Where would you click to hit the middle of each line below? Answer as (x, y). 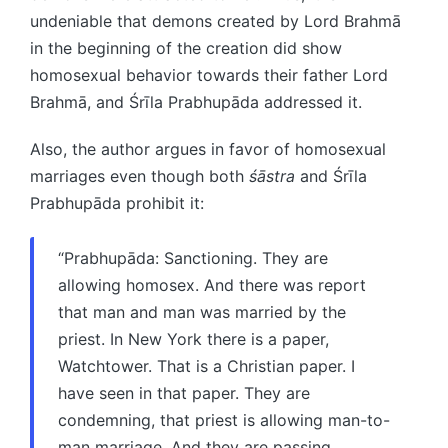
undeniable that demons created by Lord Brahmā (215, 20)
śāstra (272, 175)
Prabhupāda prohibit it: (117, 202)
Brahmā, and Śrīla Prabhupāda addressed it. (196, 101)
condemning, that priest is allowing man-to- (224, 419)
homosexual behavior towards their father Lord (209, 74)
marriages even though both (139, 175)
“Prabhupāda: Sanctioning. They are (193, 257)
